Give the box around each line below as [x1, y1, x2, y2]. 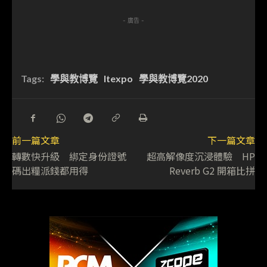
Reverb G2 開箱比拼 [169, 163, 255, 178]
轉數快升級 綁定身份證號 [12, 149, 126, 164]
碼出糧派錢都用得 [12, 163, 88, 178]
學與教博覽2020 [139, 73, 208, 85]
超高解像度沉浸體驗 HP [146, 149, 255, 164]
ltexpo [104, 73, 133, 85]
